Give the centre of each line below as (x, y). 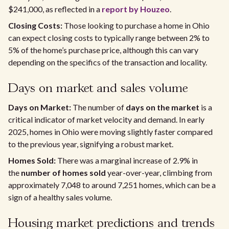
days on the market (163, 107)
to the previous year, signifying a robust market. (91, 144)
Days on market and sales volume (98, 89)
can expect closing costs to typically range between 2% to (109, 38)
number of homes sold (63, 173)
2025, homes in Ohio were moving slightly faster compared (110, 132)
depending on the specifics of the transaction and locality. (108, 62)
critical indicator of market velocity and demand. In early (106, 119)
